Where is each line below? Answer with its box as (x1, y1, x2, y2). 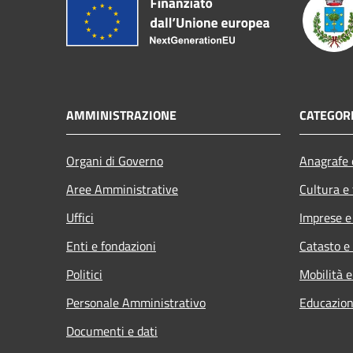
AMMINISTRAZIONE (66, 105, 176, 124)
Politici (66, 264, 102, 284)
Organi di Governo (66, 150, 163, 170)
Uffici (66, 207, 94, 227)
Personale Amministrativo (66, 292, 206, 312)
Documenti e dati (66, 321, 158, 340)
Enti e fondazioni (66, 236, 156, 255)
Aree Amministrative (66, 179, 178, 199)
